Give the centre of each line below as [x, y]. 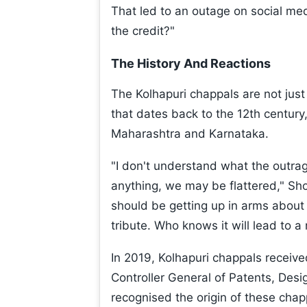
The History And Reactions [191, 64]
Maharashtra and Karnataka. [190, 134]
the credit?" [143, 31]
